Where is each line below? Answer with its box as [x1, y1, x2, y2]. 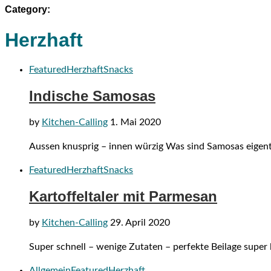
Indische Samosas [29, 87, 155, 104]
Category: [5, 4, 50, 15]
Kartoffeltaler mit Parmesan [29, 188, 217, 204]
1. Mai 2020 [110, 117, 161, 127]
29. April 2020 [110, 217, 170, 227]
